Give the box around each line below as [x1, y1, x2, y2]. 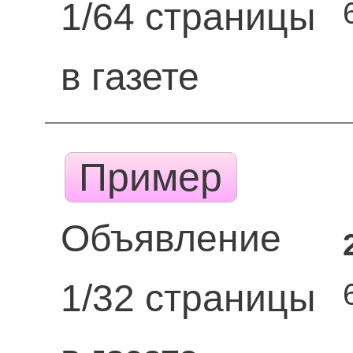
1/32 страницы [60, 277, 316, 319]
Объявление [60, 217, 281, 259]
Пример [68, 155, 234, 199]
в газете [60, 56, 199, 98]
